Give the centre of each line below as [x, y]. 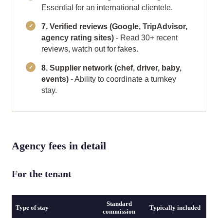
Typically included [175, 208]
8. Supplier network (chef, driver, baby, [111, 68]
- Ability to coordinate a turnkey [122, 79]
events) [55, 79]
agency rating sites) [78, 38]
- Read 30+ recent [146, 38]
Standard [119, 204]
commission [119, 211]
